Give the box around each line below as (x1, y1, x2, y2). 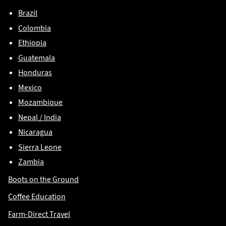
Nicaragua (18, 127, 52, 137)
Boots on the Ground (8, 174, 79, 185)
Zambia (18, 156, 44, 167)
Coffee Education (8, 191, 66, 202)
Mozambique (18, 97, 63, 107)
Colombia (18, 22, 51, 33)
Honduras (18, 67, 52, 78)
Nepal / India (18, 111, 61, 123)
